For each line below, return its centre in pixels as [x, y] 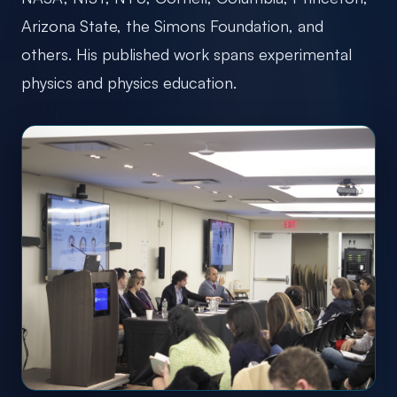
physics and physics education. [129, 82]
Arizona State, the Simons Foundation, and [172, 25]
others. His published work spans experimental [187, 54]
